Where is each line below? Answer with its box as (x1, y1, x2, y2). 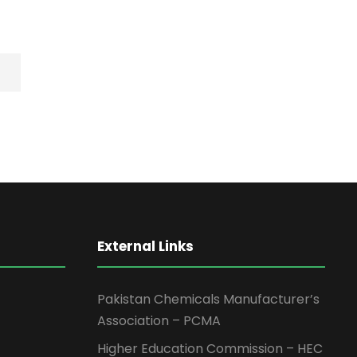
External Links (97, 237, 194, 257)
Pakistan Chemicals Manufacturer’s (97, 290, 320, 309)
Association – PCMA (97, 312, 221, 331)
